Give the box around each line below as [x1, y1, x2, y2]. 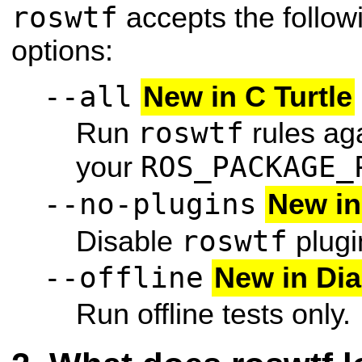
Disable [76, 225, 181, 258]
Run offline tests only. [76, 297, 351, 330]
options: [11, 34, 113, 67]
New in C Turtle [143, 80, 352, 113]
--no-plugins [44, 187, 257, 221]
